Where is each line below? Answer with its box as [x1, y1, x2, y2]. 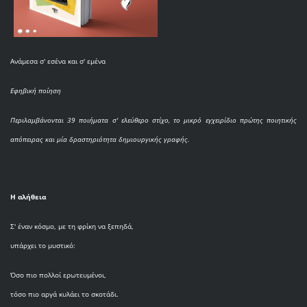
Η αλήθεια [10, 191, 46, 201]
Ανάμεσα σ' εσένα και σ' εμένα [10, 56, 106, 66]
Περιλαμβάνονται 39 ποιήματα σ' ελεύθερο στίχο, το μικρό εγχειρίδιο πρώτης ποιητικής [10, 114, 297, 125]
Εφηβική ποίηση [10, 85, 61, 95]
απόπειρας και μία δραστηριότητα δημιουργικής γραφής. [10, 134, 190, 144]
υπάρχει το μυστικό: [10, 240, 75, 250]
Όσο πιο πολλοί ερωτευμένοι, [10, 269, 106, 280]
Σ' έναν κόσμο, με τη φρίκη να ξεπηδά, [10, 221, 134, 231]
